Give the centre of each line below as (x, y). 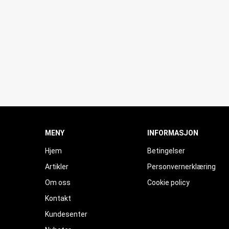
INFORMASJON (173, 133)
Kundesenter (66, 214)
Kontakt (58, 198)
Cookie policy (168, 182)
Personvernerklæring (181, 167)
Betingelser (166, 151)
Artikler (57, 167)
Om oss (58, 182)
